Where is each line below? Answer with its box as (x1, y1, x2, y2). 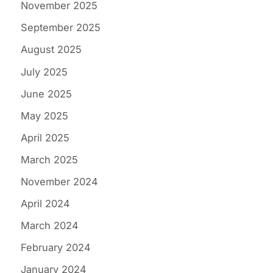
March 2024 (21, 219, 79, 232)
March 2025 (21, 153, 78, 166)
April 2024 (21, 197, 70, 210)
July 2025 (21, 65, 68, 78)
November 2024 (21, 175, 98, 188)
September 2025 (21, 21, 101, 34)
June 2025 (21, 87, 72, 100)
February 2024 (21, 241, 91, 254)
